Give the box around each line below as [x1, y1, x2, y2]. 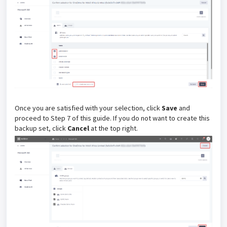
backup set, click [15, 124, 67, 133]
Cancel [67, 124, 91, 133]
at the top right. [91, 124, 138, 133]
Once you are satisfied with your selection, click [15, 103, 162, 113]
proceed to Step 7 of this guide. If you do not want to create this [15, 113, 210, 123]
